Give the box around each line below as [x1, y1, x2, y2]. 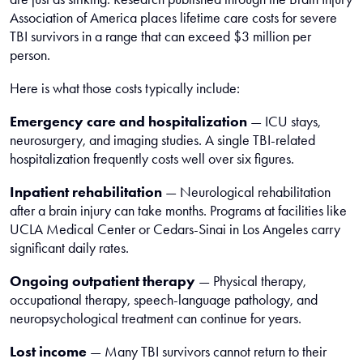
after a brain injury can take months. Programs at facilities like [10, 202, 347, 220]
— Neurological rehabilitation [162, 183, 331, 201]
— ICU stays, [247, 113, 321, 130]
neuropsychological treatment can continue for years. [10, 310, 301, 327]
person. [10, 46, 50, 64]
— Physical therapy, [195, 272, 306, 290]
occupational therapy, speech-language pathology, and [10, 291, 318, 309]
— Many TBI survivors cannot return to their [87, 343, 327, 361]
